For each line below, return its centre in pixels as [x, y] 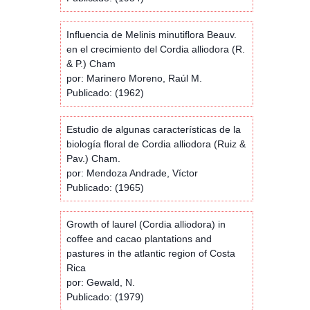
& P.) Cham [91, 63]
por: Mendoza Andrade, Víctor [132, 173]
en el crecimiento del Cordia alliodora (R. [156, 49]
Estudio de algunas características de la [154, 129]
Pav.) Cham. [93, 158]
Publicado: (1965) [105, 187]
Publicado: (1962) [105, 92]
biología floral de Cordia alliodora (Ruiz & [156, 144]
